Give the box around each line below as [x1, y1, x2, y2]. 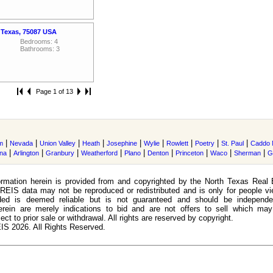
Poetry [195, 140, 214, 147]
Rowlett [166, 140, 188, 147]
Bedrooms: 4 [20, 38, 58, 45]
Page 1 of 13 [36, 88, 73, 95]
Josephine [107, 140, 137, 147]
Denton [147, 149, 169, 157]
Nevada [10, 140, 33, 147]
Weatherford [81, 149, 118, 157]
